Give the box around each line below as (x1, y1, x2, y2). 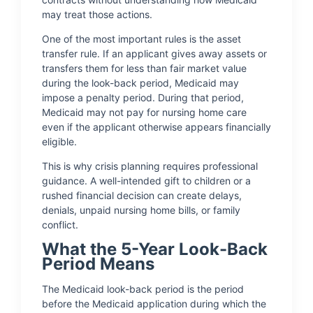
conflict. (42, 219, 78, 231)
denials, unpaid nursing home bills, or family (42, 204, 240, 216)
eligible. (42, 136, 77, 147)
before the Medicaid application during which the (42, 298, 266, 310)
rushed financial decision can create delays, (42, 189, 242, 201)
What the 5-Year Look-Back (42, 239, 268, 259)
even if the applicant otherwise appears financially (42, 121, 271, 133)
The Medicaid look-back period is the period (42, 283, 244, 295)
